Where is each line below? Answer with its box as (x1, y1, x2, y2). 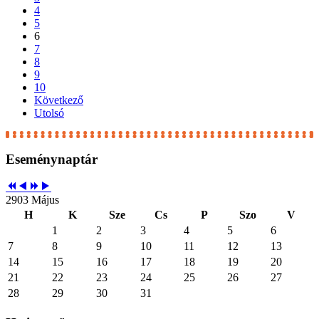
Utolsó (34, 106, 64, 119)
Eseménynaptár (6, 151, 98, 167)
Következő (34, 93, 83, 106)
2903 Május (6, 194, 59, 206)
